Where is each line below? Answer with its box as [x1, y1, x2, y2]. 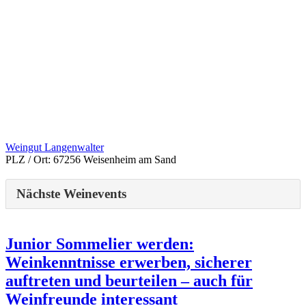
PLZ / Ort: [5, 153, 53, 165]
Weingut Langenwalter [5, 141, 104, 153]
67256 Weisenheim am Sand [53, 153, 176, 165]
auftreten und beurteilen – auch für [5, 271, 253, 290]
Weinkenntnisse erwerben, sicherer [5, 253, 252, 271]
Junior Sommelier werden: [5, 234, 194, 253]
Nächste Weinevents [16, 186, 126, 201]
